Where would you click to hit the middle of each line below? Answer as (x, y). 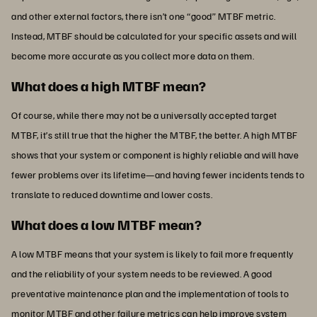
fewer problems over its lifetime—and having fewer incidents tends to (158, 174)
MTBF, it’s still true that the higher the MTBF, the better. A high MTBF (155, 134)
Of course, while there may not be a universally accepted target (144, 115)
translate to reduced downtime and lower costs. (112, 194)
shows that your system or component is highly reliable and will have (155, 154)
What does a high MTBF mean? (109, 85)
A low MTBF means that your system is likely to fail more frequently (152, 253)
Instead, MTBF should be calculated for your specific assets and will (154, 35)
